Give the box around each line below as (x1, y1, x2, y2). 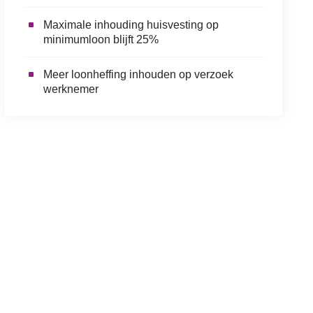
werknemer (43, 82, 99, 95)
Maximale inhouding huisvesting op (43, 18, 219, 31)
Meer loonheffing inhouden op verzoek (43, 68, 233, 80)
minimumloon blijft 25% (43, 33, 159, 45)
